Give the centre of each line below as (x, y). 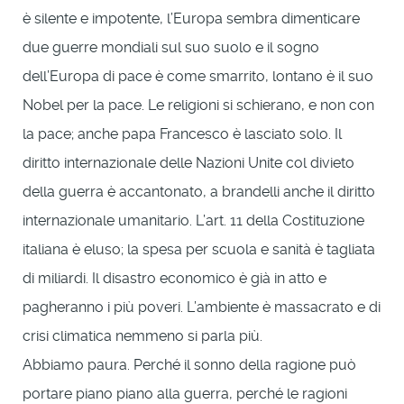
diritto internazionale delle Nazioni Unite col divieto (188, 162)
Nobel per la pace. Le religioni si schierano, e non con (198, 105)
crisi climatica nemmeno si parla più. (142, 335)
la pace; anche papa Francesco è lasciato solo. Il (182, 133)
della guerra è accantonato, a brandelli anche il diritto (199, 191)
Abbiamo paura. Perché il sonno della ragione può (189, 364)
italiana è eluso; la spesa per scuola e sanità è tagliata (199, 249)
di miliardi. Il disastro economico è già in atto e (174, 278)
